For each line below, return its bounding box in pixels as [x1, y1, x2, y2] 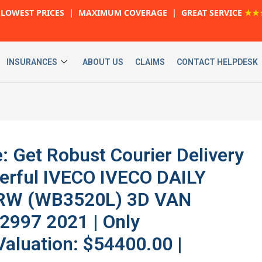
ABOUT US [82, 57, 123, 67]
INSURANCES [6, 57, 57, 67]
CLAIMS [135, 57, 165, 67]
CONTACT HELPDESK [176, 57, 258, 67]
